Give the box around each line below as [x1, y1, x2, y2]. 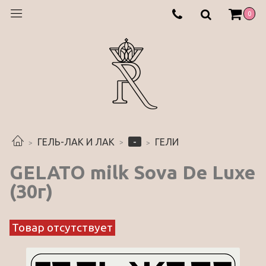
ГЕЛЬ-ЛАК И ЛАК [37, 137, 115, 148]
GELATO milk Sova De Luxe [9, 161, 255, 183]
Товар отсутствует [12, 220, 113, 234]
